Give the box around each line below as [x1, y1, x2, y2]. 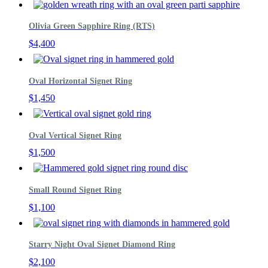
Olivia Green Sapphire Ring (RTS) [29, 22, 155, 31]
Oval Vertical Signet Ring [29, 130, 121, 140]
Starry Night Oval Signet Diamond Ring [29, 240, 175, 249]
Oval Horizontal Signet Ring [29, 76, 132, 86]
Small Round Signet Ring [29, 185, 121, 195]
